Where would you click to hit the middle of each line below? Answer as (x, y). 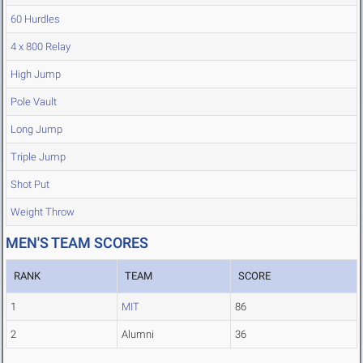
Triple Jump (38, 157)
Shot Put (30, 185)
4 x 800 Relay (41, 47)
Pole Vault (34, 102)
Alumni (138, 335)
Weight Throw (43, 212)
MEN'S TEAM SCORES (77, 243)
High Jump (36, 75)
